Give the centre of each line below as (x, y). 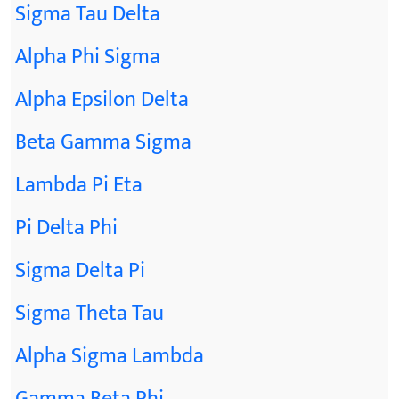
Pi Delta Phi (66, 228)
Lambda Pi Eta (79, 185)
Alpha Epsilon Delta (102, 100)
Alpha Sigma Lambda (110, 356)
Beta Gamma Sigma (103, 142)
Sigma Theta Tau (90, 313)
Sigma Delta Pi (80, 271)
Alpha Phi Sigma (88, 57)
